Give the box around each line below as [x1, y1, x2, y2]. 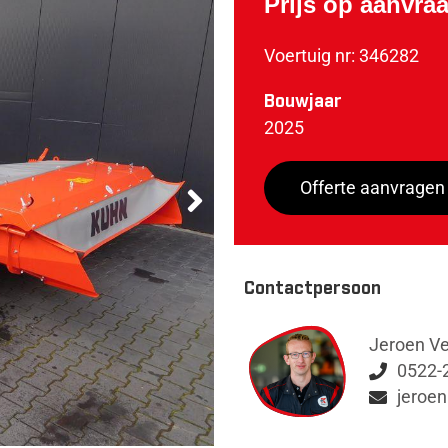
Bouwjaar [263, 92, 342, 111]
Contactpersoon [243, 279, 381, 298]
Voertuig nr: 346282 [263, 45, 419, 66]
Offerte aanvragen [299, 176, 445, 198]
